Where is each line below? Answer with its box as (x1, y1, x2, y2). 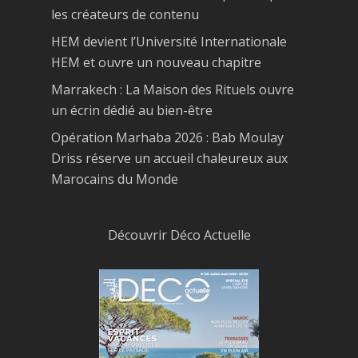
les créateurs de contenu (51, 6, 199, 24)
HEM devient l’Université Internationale (51, 33, 287, 51)
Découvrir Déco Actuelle (107, 226, 251, 245)
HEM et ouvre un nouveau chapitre (51, 54, 261, 72)
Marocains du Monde (51, 170, 178, 189)
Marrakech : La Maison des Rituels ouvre (51, 81, 294, 99)
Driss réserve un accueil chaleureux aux (51, 149, 288, 168)
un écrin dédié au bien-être (51, 101, 213, 120)
